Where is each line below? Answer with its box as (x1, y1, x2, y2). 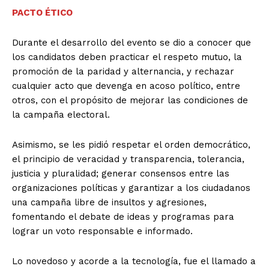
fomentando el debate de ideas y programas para (12, 211, 234, 223)
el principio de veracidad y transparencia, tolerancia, (12, 154, 244, 165)
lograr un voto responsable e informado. (12, 226, 193, 237)
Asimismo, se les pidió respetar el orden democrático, (12, 139, 250, 151)
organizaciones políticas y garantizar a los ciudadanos (12, 183, 250, 194)
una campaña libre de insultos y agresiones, (12, 197, 207, 208)
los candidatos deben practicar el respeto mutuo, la (12, 52, 242, 63)
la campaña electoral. (12, 109, 113, 121)
